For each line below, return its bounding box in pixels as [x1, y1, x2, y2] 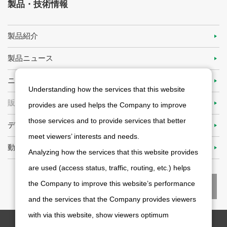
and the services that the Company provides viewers [28, 195, 196, 203]
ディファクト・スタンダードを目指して [8, 121, 144, 130]
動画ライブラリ [8, 143, 61, 152]
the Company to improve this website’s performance [28, 179, 195, 187]
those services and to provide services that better [28, 117, 186, 125]
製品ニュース [8, 54, 53, 63]
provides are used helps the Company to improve [28, 101, 186, 109]
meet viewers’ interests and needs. [28, 132, 139, 140]
